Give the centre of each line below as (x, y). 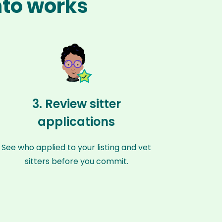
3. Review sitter (76, 104)
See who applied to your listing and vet (77, 147)
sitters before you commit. (76, 161)
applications (77, 122)
